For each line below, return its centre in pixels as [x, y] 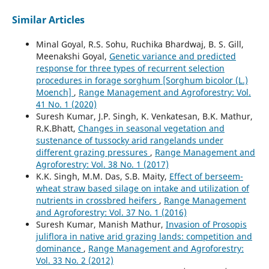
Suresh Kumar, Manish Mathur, [101, 224]
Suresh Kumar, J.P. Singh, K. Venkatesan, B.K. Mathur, [144, 116]
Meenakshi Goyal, [72, 56]
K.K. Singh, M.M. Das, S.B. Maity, [102, 176]
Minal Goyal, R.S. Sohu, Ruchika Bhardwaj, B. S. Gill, [140, 44]
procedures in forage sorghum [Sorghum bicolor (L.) [142, 80]
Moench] [55, 92]
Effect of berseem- [206, 176]
